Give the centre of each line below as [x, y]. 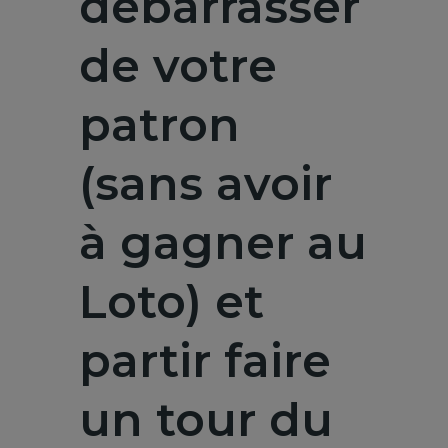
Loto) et [171, 301]
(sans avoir [205, 183]
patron [159, 124]
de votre [178, 65]
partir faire [205, 360]
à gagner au [223, 242]
